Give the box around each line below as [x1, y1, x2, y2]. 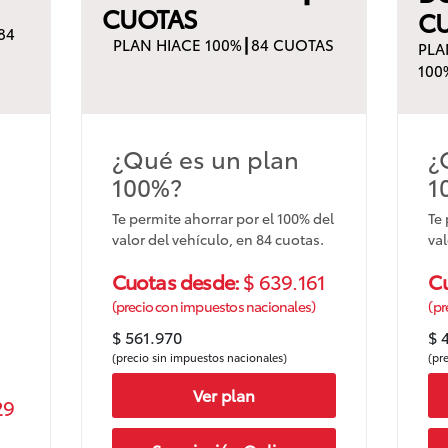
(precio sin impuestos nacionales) [111, 348, 287, 365]
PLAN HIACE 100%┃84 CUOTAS [113, 32, 335, 55]
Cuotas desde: [111, 266, 244, 295]
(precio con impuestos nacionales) [111, 295, 316, 316]
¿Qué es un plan [111, 140, 299, 175]
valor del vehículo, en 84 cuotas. [111, 228, 324, 249]
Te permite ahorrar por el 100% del [111, 207, 334, 228]
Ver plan [192, 383, 255, 407]
